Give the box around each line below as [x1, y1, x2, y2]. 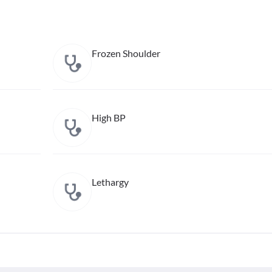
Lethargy [91, 176, 129, 188]
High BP [91, 112, 126, 123]
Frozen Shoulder [91, 47, 160, 59]
